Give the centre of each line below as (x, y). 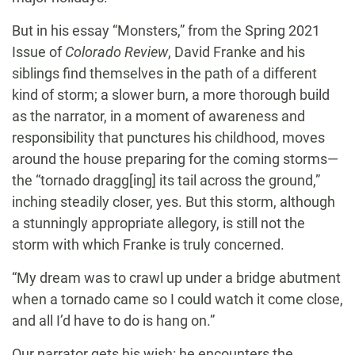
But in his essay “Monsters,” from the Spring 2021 (166, 31)
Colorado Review (115, 52)
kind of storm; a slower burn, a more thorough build (171, 95)
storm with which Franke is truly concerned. (148, 245)
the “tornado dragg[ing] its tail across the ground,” (166, 181)
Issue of (37, 52)
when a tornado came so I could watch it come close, (177, 300)
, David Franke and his (237, 52)
